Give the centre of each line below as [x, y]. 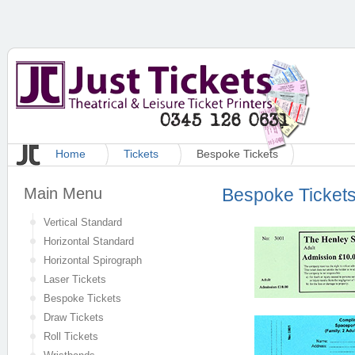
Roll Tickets [71, 336]
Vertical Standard [83, 222]
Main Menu [63, 193]
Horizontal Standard [89, 241]
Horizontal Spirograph [93, 260]
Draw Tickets [74, 317]
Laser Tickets [75, 279]
